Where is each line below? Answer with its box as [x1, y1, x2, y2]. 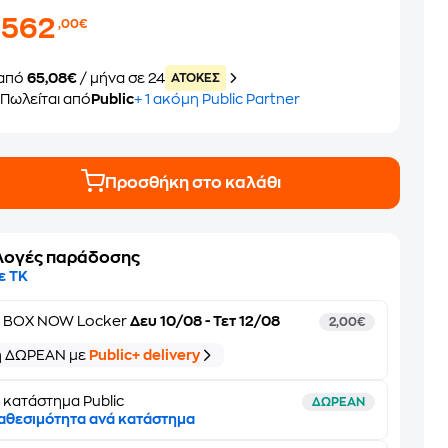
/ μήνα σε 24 [80, 71, 166, 85]
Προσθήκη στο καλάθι [105, 174, 282, 191]
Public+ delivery [89, 348, 201, 362]
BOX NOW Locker [3, 314, 128, 328]
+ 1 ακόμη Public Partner [134, 92, 301, 106]
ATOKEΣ [171, 72, 221, 84]
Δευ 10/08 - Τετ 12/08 [127, 314, 281, 328]
